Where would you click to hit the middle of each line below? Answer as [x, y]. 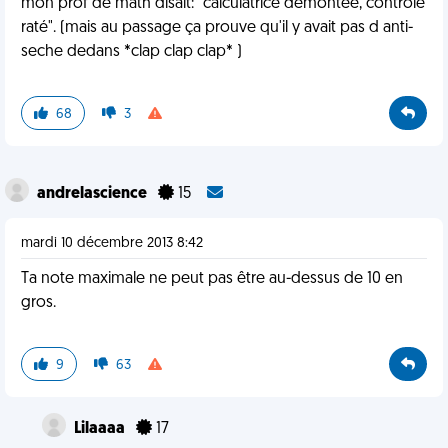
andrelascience [93, 194]
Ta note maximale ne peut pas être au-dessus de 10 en [212, 279]
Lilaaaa [100, 429]
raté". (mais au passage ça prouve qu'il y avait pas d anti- [217, 28]
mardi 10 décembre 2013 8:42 [112, 243]
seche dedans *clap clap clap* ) [131, 52]
